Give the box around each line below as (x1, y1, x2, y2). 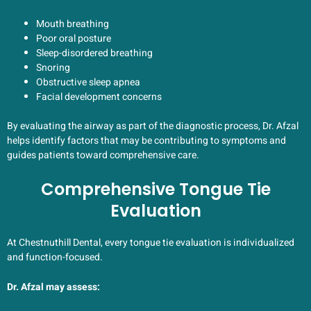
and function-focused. (7, 249, 103, 264)
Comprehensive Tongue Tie (40, 177, 271, 201)
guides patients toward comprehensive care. (7, 148, 199, 163)
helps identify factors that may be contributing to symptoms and (7, 133, 286, 149)
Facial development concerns (36, 90, 162, 105)
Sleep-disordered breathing (36, 46, 153, 61)
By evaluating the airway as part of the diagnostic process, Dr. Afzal (7, 119, 299, 134)
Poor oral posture (36, 31, 111, 47)
